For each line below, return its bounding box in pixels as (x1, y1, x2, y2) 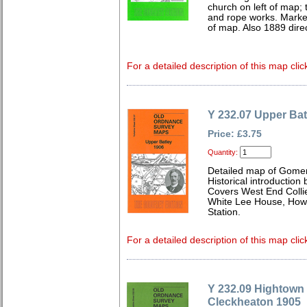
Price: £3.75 (208, 129, 262, 139)
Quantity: (208, 148, 238, 156)
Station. (208, 207, 241, 217)
